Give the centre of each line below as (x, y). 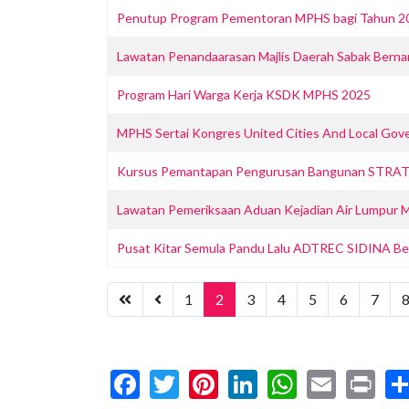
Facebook (200, 380)
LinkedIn (311, 380)
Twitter (226, 380)
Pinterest (276, 380)
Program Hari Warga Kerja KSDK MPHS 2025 (244, 94)
